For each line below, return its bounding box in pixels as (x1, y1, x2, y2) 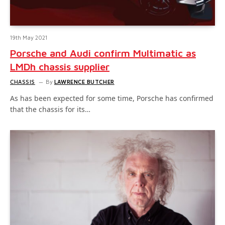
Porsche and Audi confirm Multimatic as (10, 47, 196, 59)
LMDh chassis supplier (10, 60, 109, 72)
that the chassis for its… (10, 104, 90, 114)
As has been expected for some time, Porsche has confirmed (10, 93, 213, 103)
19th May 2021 (10, 34, 47, 41)
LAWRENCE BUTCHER (54, 78, 115, 85)
